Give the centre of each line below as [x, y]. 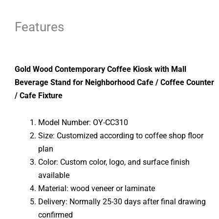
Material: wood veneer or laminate [97, 188]
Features [39, 27]
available [54, 175]
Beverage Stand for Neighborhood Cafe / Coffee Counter [114, 82]
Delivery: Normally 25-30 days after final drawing [122, 201]
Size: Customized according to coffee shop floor [121, 135]
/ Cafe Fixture [39, 95]
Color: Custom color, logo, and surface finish [114, 162]
